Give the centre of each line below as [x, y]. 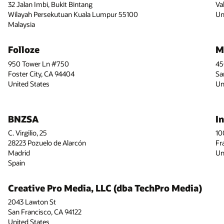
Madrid [19, 152]
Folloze [23, 50]
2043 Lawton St [32, 202]
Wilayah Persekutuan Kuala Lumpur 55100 [73, 14]
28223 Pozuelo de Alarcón [47, 142]
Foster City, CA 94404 [41, 73]
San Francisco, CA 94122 [44, 212]
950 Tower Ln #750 [38, 63]
